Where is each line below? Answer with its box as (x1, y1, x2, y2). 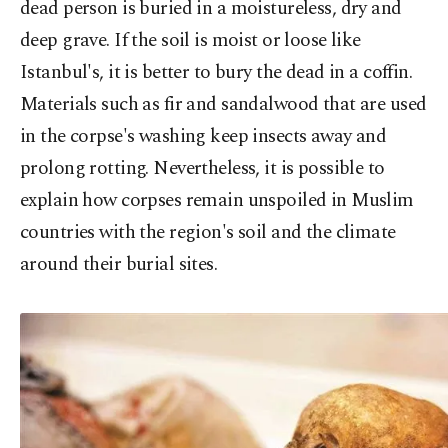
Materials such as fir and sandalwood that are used (20, 90, 427, 119)
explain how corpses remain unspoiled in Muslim (20, 186, 414, 215)
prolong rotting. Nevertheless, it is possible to (20, 154, 385, 183)
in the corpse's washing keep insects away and (20, 122, 387, 151)
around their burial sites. (20, 250, 218, 279)
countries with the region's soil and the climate (20, 218, 396, 247)
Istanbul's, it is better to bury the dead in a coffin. (20, 58, 413, 87)
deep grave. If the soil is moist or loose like (20, 26, 361, 55)
